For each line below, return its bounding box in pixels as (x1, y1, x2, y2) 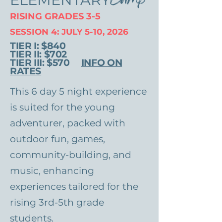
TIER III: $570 (10, 57, 81, 68)
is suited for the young (10, 102, 115, 113)
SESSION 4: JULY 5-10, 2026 (10, 27, 128, 37)
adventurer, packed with (10, 117, 125, 129)
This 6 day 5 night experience (10, 86, 147, 97)
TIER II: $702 (10, 49, 67, 60)
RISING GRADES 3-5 (10, 11, 101, 22)
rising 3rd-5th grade (10, 197, 104, 208)
